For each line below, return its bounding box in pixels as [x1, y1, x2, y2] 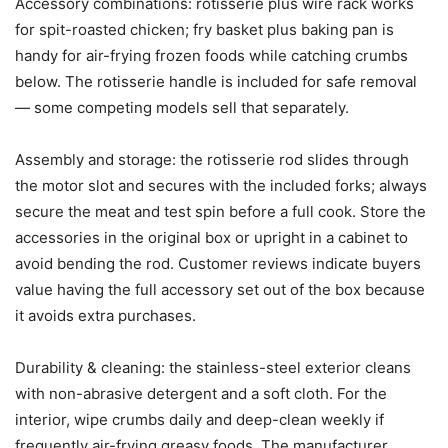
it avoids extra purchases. [15, 306, 196, 326]
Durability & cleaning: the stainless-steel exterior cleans [15, 358, 411, 378]
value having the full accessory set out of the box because [15, 280, 425, 300]
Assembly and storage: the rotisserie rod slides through [15, 150, 409, 170]
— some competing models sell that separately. [15, 98, 349, 118]
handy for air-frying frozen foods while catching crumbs [15, 46, 408, 66]
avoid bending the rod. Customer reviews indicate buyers [15, 254, 421, 274]
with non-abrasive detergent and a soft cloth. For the [15, 384, 387, 404]
